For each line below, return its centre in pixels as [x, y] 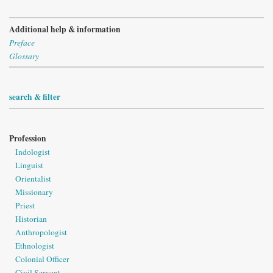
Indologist [33, 151]
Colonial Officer [42, 259]
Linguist [29, 165]
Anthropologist [41, 232]
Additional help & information [65, 29]
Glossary [24, 56]
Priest [25, 205]
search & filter [35, 97]
